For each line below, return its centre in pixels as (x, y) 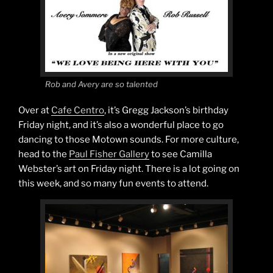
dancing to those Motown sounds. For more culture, (129, 139)
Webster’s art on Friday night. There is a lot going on (129, 168)
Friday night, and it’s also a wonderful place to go (121, 125)
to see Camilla (181, 154)
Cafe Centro (78, 110)
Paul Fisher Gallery (109, 154)
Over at (35, 110)
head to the (44, 154)
